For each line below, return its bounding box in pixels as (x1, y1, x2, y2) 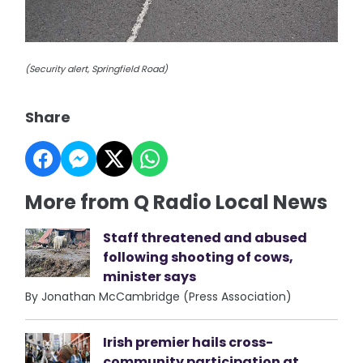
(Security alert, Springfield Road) (25, 62, 169, 75)
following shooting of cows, (103, 248, 294, 267)
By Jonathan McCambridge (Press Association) (25, 288, 293, 305)
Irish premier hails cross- (103, 333, 274, 352)
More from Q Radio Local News (25, 189, 328, 216)
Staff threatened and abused (103, 228, 308, 247)
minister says (103, 267, 197, 286)
